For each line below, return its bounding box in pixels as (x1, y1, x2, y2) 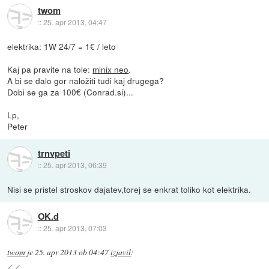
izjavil (110, 246, 131, 258)
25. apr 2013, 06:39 (43, 160, 107, 171)
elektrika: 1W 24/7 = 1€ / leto (7, 40, 116, 52)
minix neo (92, 62, 129, 75)
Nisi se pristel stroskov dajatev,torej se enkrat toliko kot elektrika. (7, 183, 252, 195)
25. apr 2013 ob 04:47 (35, 246, 109, 258)
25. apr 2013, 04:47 (43, 17, 107, 28)
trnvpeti (37, 147, 70, 160)
